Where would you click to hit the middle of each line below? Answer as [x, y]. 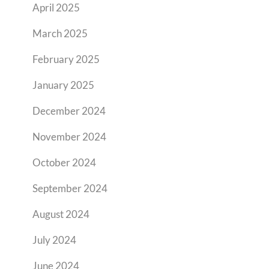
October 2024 [64, 162]
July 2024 [54, 240]
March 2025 [60, 33]
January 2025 [63, 85]
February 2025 [66, 59]
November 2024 [69, 137]
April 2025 [56, 8]
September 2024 [70, 188]
